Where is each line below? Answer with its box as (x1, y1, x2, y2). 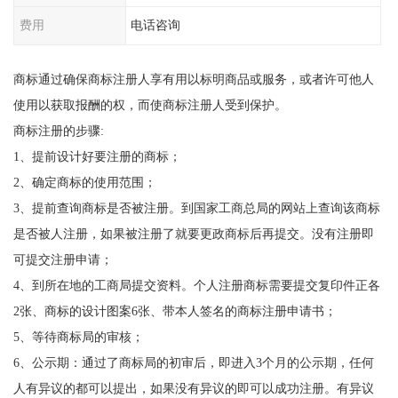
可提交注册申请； (12, 251, 113, 267)
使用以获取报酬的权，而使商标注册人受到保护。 (12, 97, 287, 112)
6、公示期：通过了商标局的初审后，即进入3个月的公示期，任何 (12, 354, 374, 370)
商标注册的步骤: (12, 123, 104, 138)
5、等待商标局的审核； (12, 329, 144, 344)
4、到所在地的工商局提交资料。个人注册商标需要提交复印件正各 (12, 277, 380, 292)
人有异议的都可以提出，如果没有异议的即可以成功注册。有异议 (12, 380, 374, 395)
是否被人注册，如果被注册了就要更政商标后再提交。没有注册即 (12, 226, 374, 241)
